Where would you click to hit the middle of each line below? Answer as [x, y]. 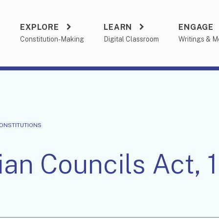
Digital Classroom [131, 39]
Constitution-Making [52, 39]
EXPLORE [40, 27]
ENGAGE [196, 27]
